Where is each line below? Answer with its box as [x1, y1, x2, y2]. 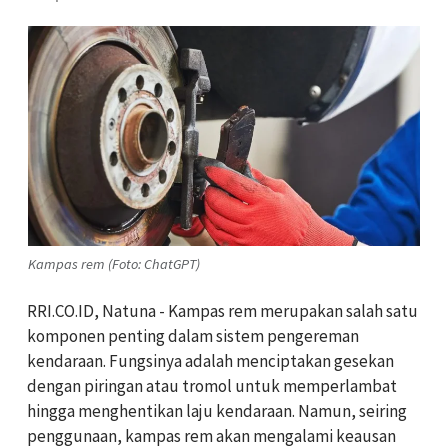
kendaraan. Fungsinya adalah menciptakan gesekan [27, 350, 394, 373]
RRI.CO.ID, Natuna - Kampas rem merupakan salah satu [27, 300, 418, 323]
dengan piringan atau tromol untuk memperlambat [27, 375, 397, 398]
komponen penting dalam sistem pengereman [27, 325, 359, 348]
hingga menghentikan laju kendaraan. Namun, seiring [27, 400, 407, 423]
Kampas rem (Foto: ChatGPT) [28, 254, 200, 273]
